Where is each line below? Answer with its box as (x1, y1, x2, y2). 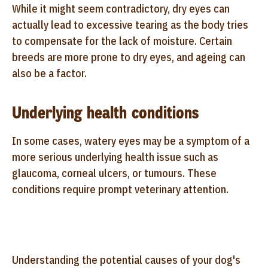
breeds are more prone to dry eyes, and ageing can (12, 50, 245, 64)
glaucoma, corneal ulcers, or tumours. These (12, 166, 217, 180)
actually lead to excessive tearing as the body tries (12, 17, 248, 32)
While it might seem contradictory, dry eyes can (12, 1, 230, 16)
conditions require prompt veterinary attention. (12, 182, 229, 196)
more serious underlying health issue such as (12, 150, 218, 164)
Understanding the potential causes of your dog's (12, 252, 240, 267)
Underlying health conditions (12, 101, 199, 124)
